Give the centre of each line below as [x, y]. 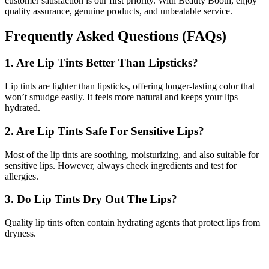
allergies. [22, 176]
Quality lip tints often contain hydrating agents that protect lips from [132, 222]
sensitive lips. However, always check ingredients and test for [121, 165]
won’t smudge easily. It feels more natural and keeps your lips [121, 97]
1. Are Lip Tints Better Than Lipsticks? [101, 63]
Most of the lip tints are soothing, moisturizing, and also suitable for [132, 154]
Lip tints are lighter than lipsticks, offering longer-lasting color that [130, 86]
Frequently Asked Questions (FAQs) [116, 36]
